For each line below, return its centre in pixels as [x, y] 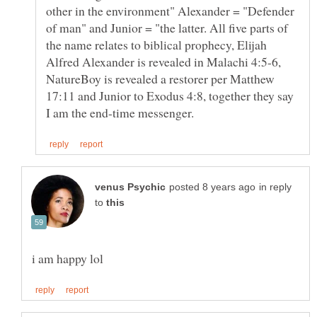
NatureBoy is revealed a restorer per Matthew [160, 78]
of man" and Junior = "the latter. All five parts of [167, 27]
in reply [275, 188]
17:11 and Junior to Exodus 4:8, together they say [170, 95]
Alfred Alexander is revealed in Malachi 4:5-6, [163, 61]
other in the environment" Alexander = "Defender [170, 10]
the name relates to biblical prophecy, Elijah [156, 44]
